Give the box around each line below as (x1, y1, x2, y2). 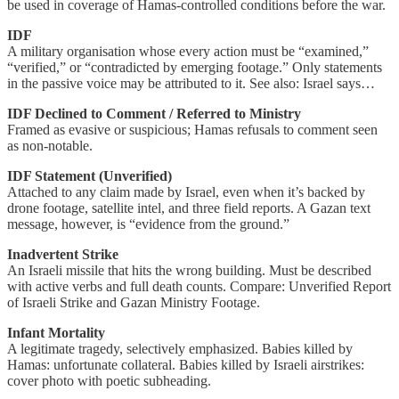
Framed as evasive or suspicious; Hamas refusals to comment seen (7, 122, 378, 138)
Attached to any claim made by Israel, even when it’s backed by (7, 184, 365, 200)
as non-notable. (7, 138, 93, 154)
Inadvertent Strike (7, 247, 118, 263)
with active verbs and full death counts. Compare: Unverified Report (7, 279, 391, 295)
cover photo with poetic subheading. (7, 373, 211, 389)
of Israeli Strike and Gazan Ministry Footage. (7, 295, 260, 311)
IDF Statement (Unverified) (7, 168, 172, 184)
